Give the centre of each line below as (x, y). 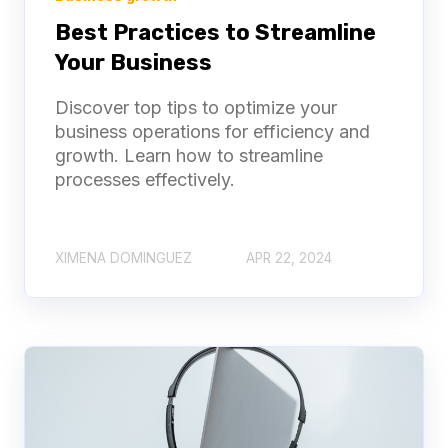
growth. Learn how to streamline (189, 156)
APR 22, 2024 (289, 258)
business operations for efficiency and (212, 132)
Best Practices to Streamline (215, 33)
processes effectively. (145, 180)
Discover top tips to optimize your (196, 108)
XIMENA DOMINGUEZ (123, 258)
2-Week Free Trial (231, 380)
